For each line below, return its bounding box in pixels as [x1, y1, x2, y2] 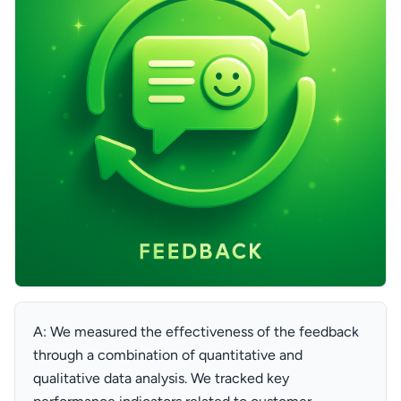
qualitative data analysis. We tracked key [33, 370, 289, 387]
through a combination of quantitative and [33, 346, 303, 363]
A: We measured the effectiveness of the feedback [33, 323, 359, 340]
